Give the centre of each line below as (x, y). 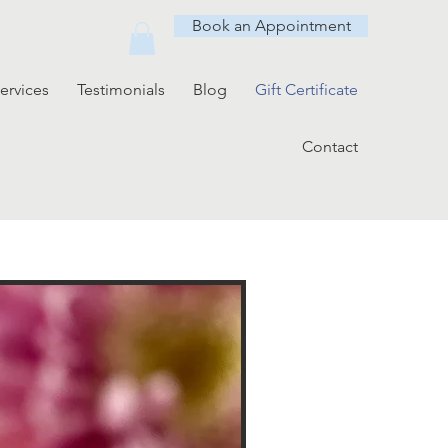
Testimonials (121, 89)
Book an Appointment (271, 25)
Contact (330, 146)
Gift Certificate (306, 89)
